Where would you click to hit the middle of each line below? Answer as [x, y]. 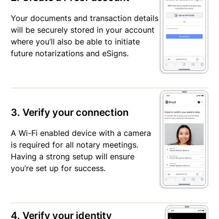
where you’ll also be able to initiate [76, 42]
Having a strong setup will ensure [73, 157]
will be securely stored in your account [83, 30]
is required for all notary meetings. [75, 145]
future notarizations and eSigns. [70, 54]
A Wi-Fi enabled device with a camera [81, 133]
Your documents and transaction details [85, 18]
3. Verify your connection [70, 113]
